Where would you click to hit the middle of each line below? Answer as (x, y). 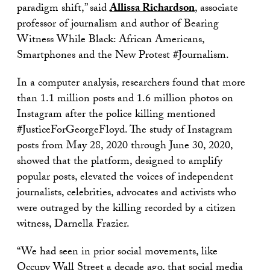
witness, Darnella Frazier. (73, 225)
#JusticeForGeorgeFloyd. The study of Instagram (125, 131)
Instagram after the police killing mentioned (116, 115)
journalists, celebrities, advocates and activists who (127, 194)
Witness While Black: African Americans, (111, 41)
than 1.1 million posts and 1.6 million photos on (125, 100)
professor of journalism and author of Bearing (118, 25)
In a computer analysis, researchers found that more (131, 84)
